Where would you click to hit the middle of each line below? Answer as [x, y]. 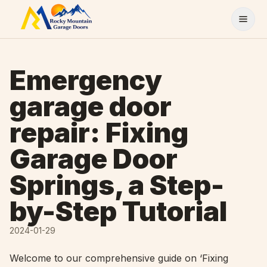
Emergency [86, 80]
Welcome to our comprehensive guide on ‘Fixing [119, 258]
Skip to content [41, 11]
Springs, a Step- [117, 185]
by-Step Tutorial [118, 211]
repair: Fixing [99, 133]
